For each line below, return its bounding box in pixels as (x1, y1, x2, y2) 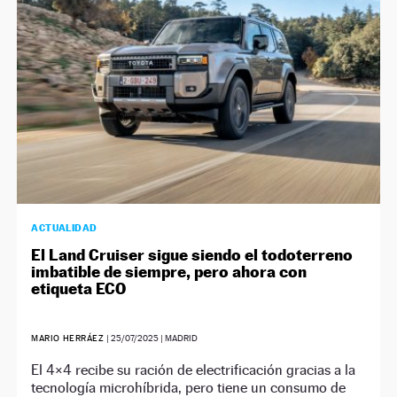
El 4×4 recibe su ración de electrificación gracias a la (31, 361, 356, 378)
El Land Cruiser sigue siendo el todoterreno (31, 245, 354, 264)
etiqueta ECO (31, 278, 127, 298)
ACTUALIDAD (31, 221, 97, 234)
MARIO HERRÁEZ (31, 332, 107, 343)
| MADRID (159, 332, 198, 343)
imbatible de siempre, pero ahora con (31, 261, 307, 281)
